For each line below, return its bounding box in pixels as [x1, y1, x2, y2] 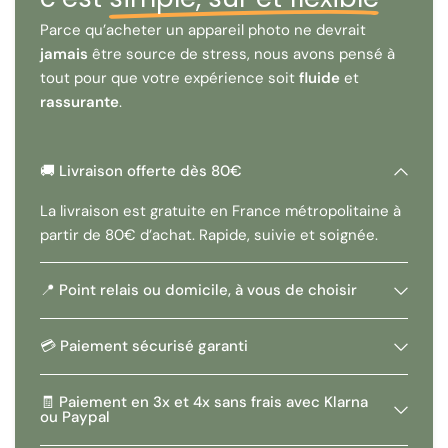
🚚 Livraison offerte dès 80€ [40, 161, 242, 182]
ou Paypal [40, 407, 110, 428]
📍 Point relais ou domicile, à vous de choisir [40, 280, 357, 301]
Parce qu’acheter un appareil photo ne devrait [40, 20, 367, 41]
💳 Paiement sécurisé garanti [40, 336, 248, 357]
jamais [40, 44, 88, 65]
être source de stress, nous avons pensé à [88, 44, 396, 65]
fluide [299, 68, 341, 89]
